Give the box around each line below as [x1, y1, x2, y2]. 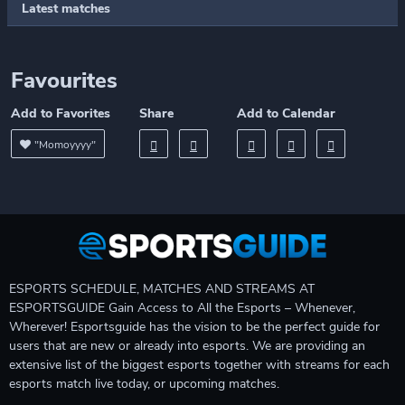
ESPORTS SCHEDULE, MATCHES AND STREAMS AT [9, 280, 315, 297]
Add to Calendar [237, 105, 335, 122]
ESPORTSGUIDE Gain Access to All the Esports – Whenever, [9, 299, 355, 316]
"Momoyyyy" [34, 137, 96, 152]
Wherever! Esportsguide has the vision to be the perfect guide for [9, 318, 380, 335]
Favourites [11, 66, 118, 95]
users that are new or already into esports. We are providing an [9, 337, 365, 354]
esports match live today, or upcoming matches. [9, 375, 279, 392]
